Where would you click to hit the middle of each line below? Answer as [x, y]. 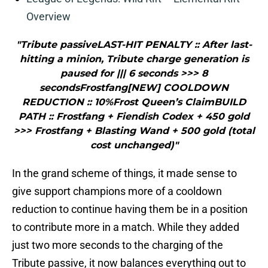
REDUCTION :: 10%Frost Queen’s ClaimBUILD [134, 102]
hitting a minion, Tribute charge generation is [134, 59]
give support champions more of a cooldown [117, 191]
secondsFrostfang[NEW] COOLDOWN [134, 88]
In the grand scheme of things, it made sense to [124, 173]
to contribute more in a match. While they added [126, 227]
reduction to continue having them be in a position [130, 209]
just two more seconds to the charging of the [118, 245]
